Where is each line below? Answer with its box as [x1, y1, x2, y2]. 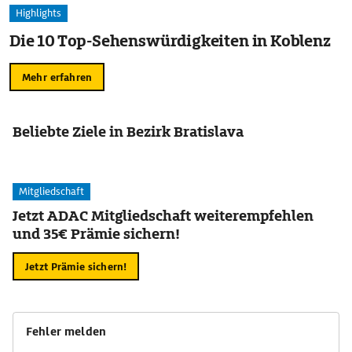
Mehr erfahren [22, 70, 92, 84]
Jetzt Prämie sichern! [25, 259, 127, 273]
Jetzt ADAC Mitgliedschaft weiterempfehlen [13, 207, 313, 225]
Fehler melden [26, 324, 106, 339]
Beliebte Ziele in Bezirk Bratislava [13, 123, 244, 141]
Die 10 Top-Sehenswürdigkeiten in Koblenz [9, 31, 332, 51]
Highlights [16, 6, 61, 20]
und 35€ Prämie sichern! [13, 225, 180, 243]
